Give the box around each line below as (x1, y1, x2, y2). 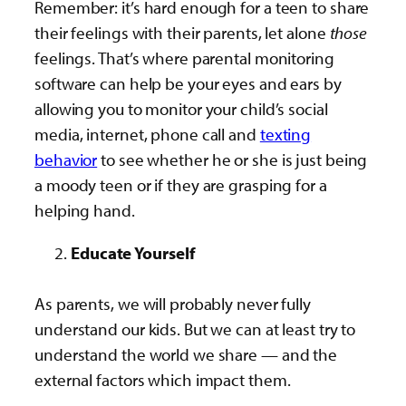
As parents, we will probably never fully (34, 292, 311, 314)
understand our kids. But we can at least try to (34, 317, 356, 340)
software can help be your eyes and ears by (34, 72, 342, 95)
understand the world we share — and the (34, 343, 338, 365)
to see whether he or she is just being (97, 149, 368, 171)
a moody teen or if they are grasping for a (34, 174, 327, 197)
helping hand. (34, 199, 135, 222)
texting (259, 123, 312, 146)
